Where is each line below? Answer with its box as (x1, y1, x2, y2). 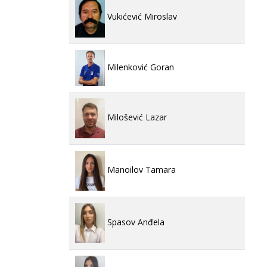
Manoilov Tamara (105, 164, 176, 176)
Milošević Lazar (105, 111, 167, 123)
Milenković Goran (105, 61, 174, 73)
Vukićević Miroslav (105, 11, 177, 23)
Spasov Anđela (105, 216, 164, 228)
